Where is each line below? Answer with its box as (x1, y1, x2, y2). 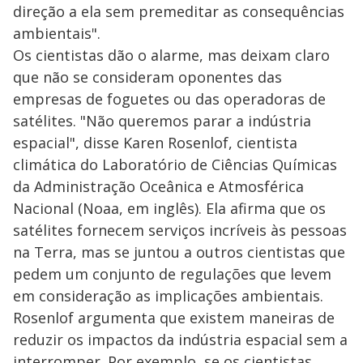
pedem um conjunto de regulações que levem (13, 264, 331, 284)
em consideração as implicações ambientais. (13, 286, 323, 306)
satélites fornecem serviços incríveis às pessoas (13, 220, 347, 241)
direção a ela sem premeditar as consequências (13, 2, 344, 22)
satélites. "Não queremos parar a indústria (13, 111, 311, 131)
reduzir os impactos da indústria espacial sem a (13, 330, 348, 350)
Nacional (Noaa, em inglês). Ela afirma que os (13, 199, 326, 219)
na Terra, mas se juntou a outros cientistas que (13, 242, 345, 263)
